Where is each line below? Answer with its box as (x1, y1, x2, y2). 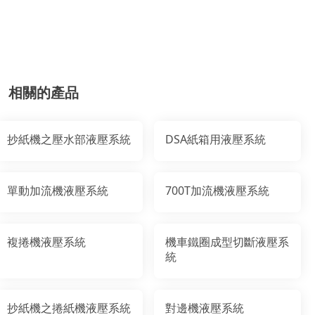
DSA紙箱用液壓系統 (165, 131, 266, 148)
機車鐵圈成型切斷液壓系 (165, 234, 290, 250)
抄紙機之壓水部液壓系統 (7, 131, 131, 148)
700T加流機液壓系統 (165, 183, 270, 199)
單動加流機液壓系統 (7, 183, 109, 199)
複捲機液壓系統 (7, 234, 86, 250)
